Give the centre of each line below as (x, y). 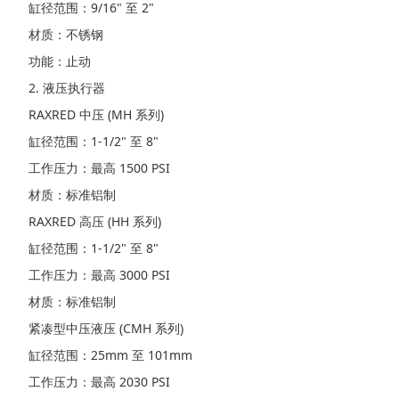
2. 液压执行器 (67, 88)
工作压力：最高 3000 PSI (99, 275)
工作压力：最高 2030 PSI (99, 382)
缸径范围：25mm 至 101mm (110, 355)
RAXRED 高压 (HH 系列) (95, 222)
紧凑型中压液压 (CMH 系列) (106, 329)
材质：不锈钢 (66, 35)
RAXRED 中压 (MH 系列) (96, 115)
